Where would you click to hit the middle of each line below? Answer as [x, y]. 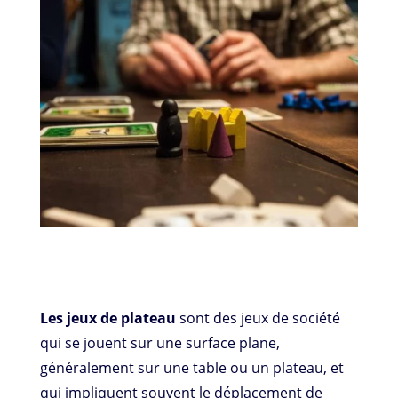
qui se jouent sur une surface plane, [159, 342]
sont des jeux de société [258, 318]
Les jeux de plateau [107, 318]
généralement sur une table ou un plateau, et [191, 367]
